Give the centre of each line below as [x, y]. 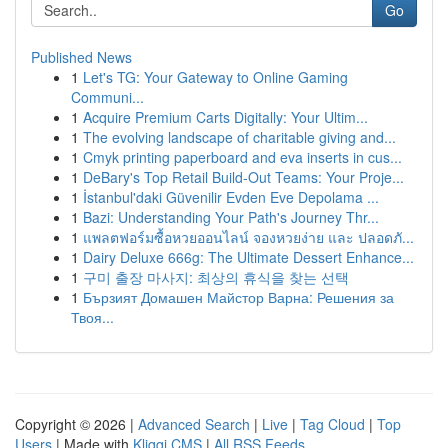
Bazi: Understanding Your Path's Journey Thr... [231, 217]
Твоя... [92, 317]
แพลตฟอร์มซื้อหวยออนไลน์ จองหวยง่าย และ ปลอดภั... [248, 237]
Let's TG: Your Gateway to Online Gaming [215, 77]
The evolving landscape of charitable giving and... [239, 137]
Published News [81, 57]
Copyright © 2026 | [76, 424]
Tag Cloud [332, 424]
